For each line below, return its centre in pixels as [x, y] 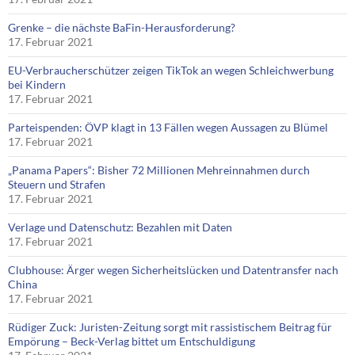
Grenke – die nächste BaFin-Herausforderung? [122, 28]
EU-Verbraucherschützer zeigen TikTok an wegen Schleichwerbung [171, 71]
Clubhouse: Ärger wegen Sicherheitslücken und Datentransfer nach [173, 270]
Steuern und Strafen [57, 185]
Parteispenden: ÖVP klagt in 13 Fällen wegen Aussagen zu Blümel [168, 128]
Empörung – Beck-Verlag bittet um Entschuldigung [132, 342]
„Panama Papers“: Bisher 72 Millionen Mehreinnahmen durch [159, 170]
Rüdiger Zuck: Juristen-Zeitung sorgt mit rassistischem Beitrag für [170, 327]
